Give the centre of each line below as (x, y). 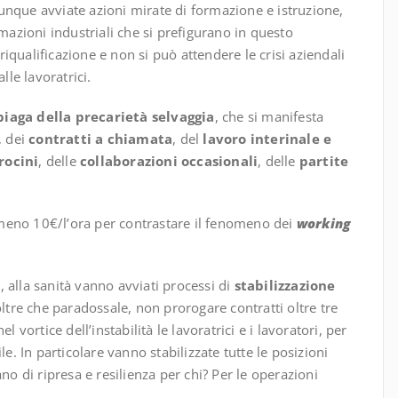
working (324, 223)
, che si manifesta (269, 117)
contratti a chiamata (101, 139)
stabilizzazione (285, 286)
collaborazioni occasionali (169, 161)
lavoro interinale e (267, 139)
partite (324, 161)
